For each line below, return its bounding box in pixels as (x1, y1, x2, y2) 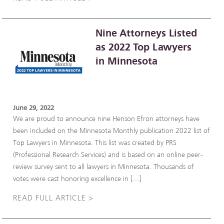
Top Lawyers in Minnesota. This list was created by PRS (13, 138, 177, 147)
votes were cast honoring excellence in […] (13, 174, 142, 183)
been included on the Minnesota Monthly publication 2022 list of (13, 126, 210, 135)
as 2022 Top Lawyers (95, 41, 192, 53)
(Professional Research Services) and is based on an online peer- (13, 150, 203, 159)
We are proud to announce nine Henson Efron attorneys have (13, 114, 200, 123)
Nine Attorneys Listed (95, 27, 197, 39)
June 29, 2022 (13, 104, 54, 111)
